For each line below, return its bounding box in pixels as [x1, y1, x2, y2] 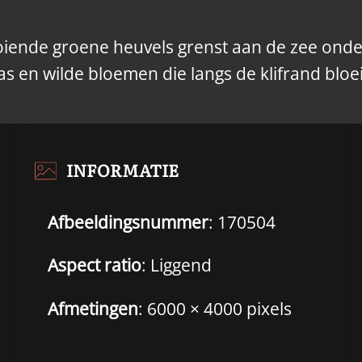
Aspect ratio [47, 254, 141, 277]
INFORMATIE [65, 157, 179, 182]
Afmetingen [47, 297, 138, 320]
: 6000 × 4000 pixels [137, 297, 292, 320]
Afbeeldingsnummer [47, 210, 208, 234]
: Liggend [141, 254, 212, 277]
